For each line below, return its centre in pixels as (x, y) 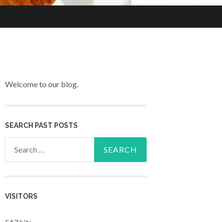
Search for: (23, 144)
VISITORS (21, 196)
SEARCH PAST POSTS (41, 125)
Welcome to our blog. (42, 84)
